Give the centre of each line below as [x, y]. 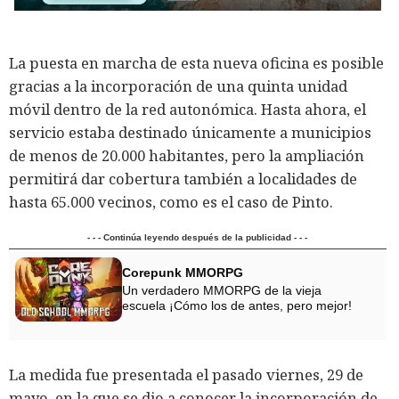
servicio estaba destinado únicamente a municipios [190, 133]
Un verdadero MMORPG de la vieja [222, 291]
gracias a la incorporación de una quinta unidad [178, 86]
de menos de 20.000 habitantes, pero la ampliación [187, 156]
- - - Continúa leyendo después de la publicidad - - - [198, 238]
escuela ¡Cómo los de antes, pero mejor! [237, 306]
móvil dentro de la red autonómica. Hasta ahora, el [187, 110]
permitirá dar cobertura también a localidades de [183, 179]
